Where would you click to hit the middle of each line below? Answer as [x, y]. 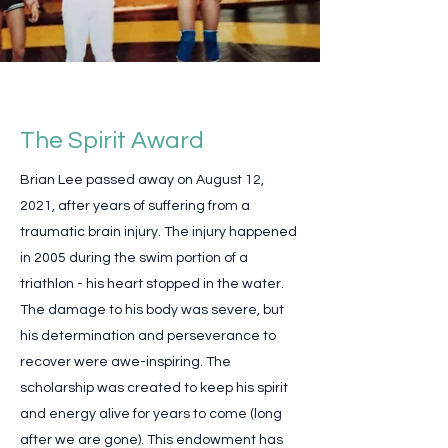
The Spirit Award [112, 140]
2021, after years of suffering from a [135, 206]
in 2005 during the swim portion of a [134, 258]
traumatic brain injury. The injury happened [158, 232]
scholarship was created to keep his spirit [154, 388]
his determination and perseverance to [148, 336]
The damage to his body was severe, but [152, 310]
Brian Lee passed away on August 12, [142, 180]
